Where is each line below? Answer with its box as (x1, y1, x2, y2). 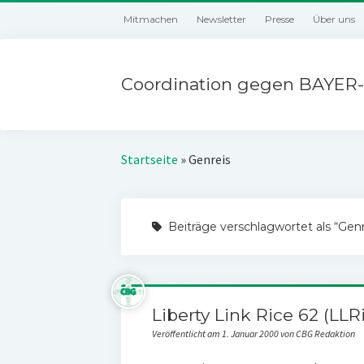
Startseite (121, 151, 179, 167)
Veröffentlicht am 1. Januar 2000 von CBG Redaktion (151, 327, 355, 340)
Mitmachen (123, 13, 179, 25)
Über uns (313, 13, 356, 25)
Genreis (188, 151, 232, 167)
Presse (265, 13, 295, 25)
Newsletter (197, 13, 247, 25)
